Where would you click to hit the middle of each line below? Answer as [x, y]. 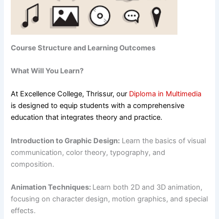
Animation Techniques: [52, 187]
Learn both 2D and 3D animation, [148, 187]
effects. [23, 210]
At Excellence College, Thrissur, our [70, 94]
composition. [33, 164]
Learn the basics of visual [163, 141]
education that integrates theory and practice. [87, 118]
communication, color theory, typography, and [88, 152]
